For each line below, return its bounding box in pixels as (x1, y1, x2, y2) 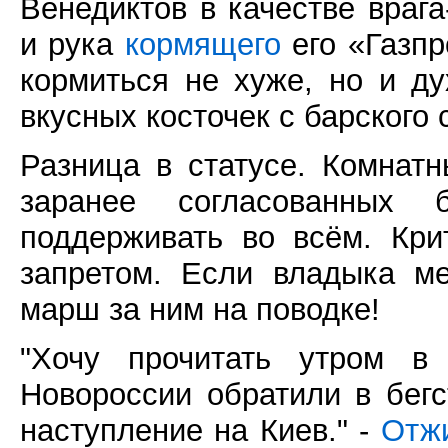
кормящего (124, 27, 281, 63)
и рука (20, 27, 125, 63)
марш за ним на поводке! (20, 291, 380, 327)
